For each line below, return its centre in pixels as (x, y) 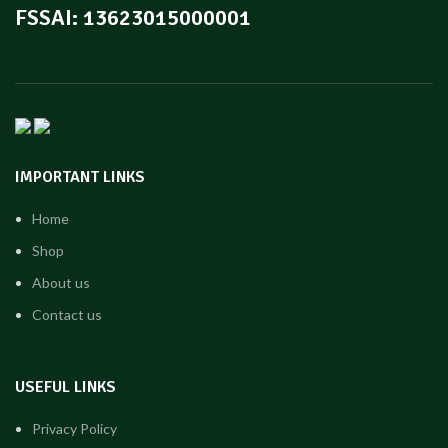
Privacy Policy (74, 428)
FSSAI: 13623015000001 (133, 17)
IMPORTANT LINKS (80, 177)
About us (61, 282)
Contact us (67, 314)
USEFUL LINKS (65, 387)
